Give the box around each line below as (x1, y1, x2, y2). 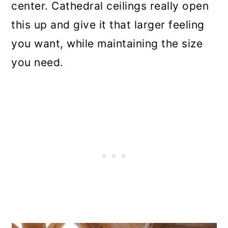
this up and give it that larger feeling (11, 18, 205, 31)
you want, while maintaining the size (11, 37, 203, 50)
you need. (11, 55, 64, 69)
